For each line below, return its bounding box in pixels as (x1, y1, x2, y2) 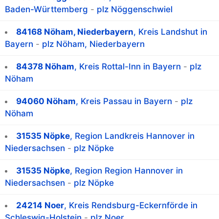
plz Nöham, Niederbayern (42, 39, 145, 49)
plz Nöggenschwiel (97, 4, 173, 15)
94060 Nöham (16, 96, 76, 107)
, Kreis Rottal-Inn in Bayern (74, 62, 181, 72)
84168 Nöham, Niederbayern (16, 27, 133, 37)
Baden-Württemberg (5, 4, 88, 15)
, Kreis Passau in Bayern (76, 96, 172, 107)
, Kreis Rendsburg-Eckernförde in (64, 200, 197, 211)
